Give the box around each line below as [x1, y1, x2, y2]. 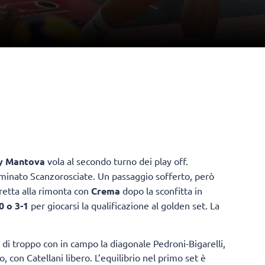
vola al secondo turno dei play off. [45, 155, 188, 167]
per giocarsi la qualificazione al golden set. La [31, 199, 219, 212]
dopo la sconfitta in [120, 185, 202, 197]
